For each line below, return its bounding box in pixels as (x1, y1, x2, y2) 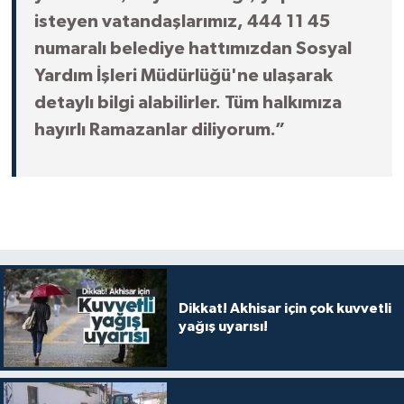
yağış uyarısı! (178, 319, 268, 335)
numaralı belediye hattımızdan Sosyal (33, 40, 352, 59)
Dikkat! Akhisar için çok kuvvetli (178, 301, 391, 317)
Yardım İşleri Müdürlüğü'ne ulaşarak (33, 67, 333, 86)
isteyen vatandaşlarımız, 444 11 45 (33, 13, 330, 32)
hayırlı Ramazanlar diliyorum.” (33, 121, 285, 140)
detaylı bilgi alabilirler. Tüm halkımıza (33, 94, 342, 113)
